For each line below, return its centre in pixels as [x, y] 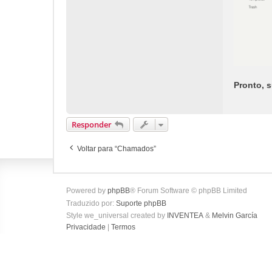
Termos [123, 227]
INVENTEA [185, 216]
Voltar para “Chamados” [117, 149]
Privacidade [86, 227]
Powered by [87, 191]
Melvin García [235, 216]
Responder [92, 124]
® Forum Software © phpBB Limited [189, 191]
